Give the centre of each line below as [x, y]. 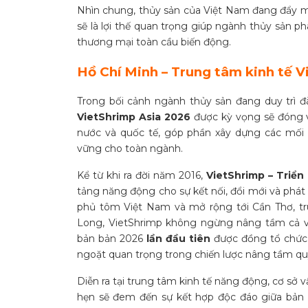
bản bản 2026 [110, 238]
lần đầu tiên [176, 238]
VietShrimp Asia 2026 [134, 117]
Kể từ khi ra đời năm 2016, [140, 175]
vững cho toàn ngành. [130, 148]
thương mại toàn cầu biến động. [154, 42]
